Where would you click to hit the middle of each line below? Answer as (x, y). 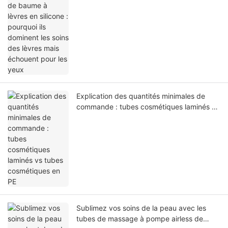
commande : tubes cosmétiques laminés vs (148, 106)
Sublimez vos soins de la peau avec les (141, 208)
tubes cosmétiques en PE (118, 117)
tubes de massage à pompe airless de (140, 218)
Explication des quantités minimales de (141, 96)
